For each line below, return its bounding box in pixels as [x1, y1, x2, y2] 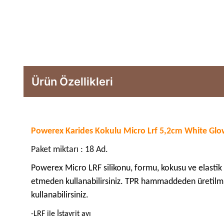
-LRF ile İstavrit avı [31, 210, 91, 218]
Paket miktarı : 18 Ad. [31, 145, 108, 155]
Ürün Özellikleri [31, 75, 113, 88]
